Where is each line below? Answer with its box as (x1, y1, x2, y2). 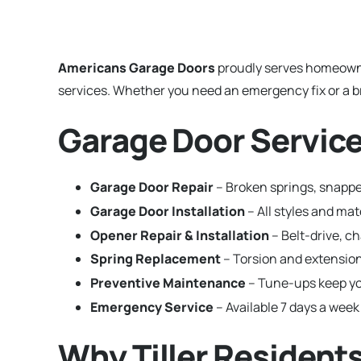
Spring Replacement (90, 250, 221, 268)
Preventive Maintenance (90, 274, 246, 293)
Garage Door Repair (90, 178, 214, 196)
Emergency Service (90, 297, 214, 316)
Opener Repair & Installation (90, 226, 269, 244)
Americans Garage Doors (58, 59, 215, 77)
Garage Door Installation (90, 201, 245, 220)
